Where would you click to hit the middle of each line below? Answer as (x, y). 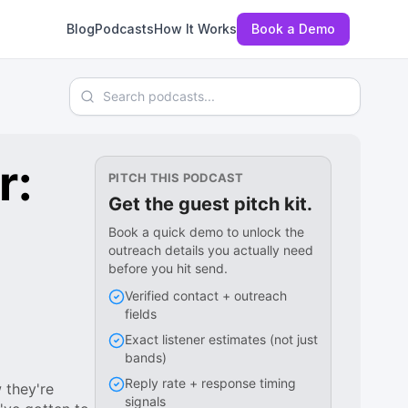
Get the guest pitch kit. (210, 204)
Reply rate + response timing (210, 383)
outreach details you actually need (211, 250)
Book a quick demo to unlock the (206, 232)
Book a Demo (293, 29)
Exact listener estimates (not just (221, 339)
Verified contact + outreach (206, 296)
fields (141, 314)
